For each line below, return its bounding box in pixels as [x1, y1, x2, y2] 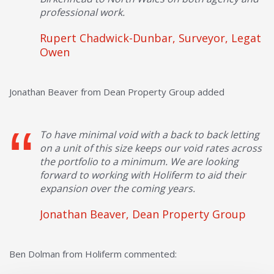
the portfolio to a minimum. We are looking [40, 154, 239, 168]
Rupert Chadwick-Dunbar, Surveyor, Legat [40, 30, 261, 45]
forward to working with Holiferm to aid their [40, 168, 246, 182]
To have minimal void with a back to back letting [40, 127, 259, 141]
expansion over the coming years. [40, 181, 195, 195]
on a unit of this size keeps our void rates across [40, 141, 262, 155]
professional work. [40, 5, 125, 19]
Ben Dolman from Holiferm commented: [9, 247, 177, 260]
